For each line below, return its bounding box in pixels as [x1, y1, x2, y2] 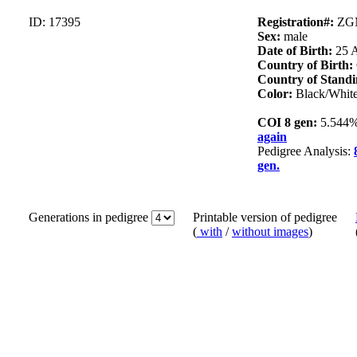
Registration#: [257, 15, 337, 29]
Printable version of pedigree [193, 210, 337, 225]
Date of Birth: [257, 44, 335, 58]
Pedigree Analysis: [257, 144, 354, 159]
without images [232, 225, 308, 239]
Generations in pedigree [29, 210, 151, 225]
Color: [257, 87, 296, 101]
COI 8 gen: [257, 116, 320, 130]
